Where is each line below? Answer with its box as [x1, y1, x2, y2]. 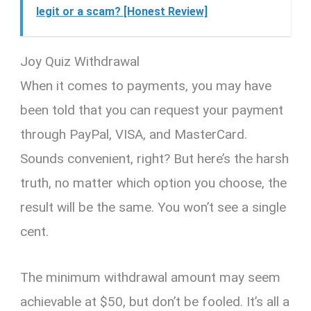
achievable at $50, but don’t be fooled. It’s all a [20, 293, 290, 310]
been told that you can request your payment [20, 102, 284, 119]
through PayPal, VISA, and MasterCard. [20, 126, 248, 143]
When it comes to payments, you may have [20, 78, 272, 94]
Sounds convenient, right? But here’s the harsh [20, 151, 289, 167]
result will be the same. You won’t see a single [20, 199, 287, 216]
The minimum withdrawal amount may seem [20, 269, 281, 285]
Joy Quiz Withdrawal [20, 53, 140, 70]
